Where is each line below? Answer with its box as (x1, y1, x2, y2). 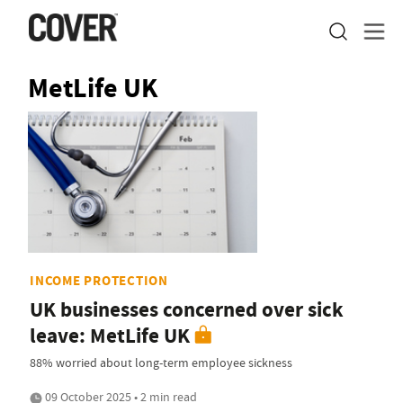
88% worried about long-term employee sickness (30, 354, 292, 372)
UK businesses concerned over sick (30, 296, 344, 325)
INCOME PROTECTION (30, 272, 168, 291)
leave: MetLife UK (30, 322, 190, 351)
